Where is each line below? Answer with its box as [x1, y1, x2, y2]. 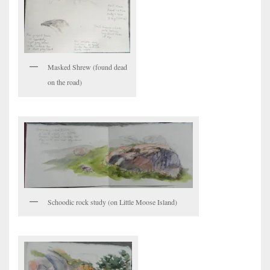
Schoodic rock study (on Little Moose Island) [48, 196, 177, 207]
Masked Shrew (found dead [48, 62, 127, 72]
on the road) [48, 77, 82, 87]
